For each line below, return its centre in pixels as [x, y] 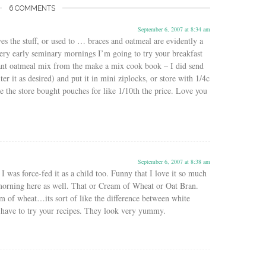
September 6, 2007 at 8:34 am [174, 29]
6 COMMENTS [32, 8]
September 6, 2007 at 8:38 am [174, 161]
